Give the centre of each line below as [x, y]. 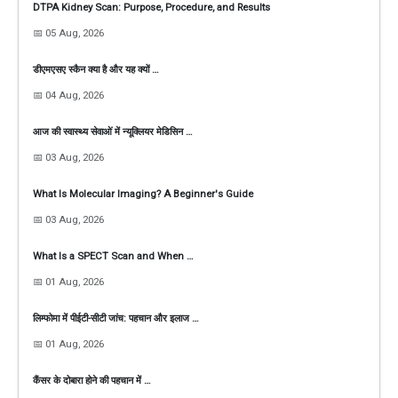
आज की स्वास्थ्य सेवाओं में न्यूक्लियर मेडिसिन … [113, 132]
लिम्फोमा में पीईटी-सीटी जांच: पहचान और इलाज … [116, 318]
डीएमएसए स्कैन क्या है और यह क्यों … [96, 70]
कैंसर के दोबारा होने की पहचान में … [92, 381]
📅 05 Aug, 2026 [68, 33]
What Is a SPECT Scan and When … [113, 256]
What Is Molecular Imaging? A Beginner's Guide [143, 194]
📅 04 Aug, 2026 [68, 96]
